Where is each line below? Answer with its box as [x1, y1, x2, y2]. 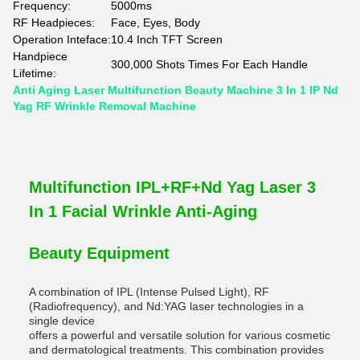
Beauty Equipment [29, 244, 170, 262]
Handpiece [13, 50, 67, 63]
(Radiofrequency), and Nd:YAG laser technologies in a [29, 300, 304, 313]
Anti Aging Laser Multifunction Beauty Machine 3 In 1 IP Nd [13, 84, 338, 96]
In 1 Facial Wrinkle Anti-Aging [29, 202, 257, 220]
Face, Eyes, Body [111, 16, 200, 29]
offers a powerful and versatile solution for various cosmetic [29, 329, 330, 342]
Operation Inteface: [13, 33, 111, 46]
